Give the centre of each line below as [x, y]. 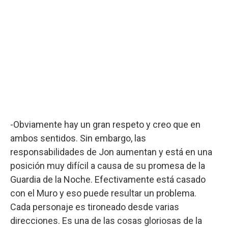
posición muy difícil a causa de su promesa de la [108, 165]
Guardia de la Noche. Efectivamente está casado [108, 179]
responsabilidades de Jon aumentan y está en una [111, 152]
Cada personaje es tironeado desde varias [95, 207]
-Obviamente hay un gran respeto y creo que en [105, 124]
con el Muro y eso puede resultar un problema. [103, 193]
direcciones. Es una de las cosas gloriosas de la [106, 220]
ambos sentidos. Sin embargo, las [78, 138]
